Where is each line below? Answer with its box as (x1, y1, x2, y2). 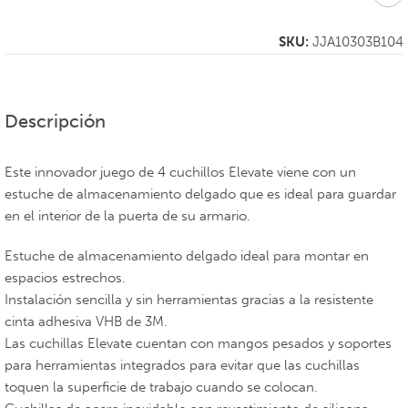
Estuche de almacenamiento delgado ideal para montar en (5, 248, 369, 264)
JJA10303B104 (312, 34, 403, 50)
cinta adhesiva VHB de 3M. (5, 313, 168, 330)
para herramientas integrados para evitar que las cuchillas (5, 357, 360, 373)
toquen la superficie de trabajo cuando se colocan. (5, 379, 318, 395)
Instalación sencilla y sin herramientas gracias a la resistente (5, 291, 373, 308)
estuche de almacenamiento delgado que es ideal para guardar (5, 186, 396, 202)
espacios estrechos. (5, 270, 126, 286)
